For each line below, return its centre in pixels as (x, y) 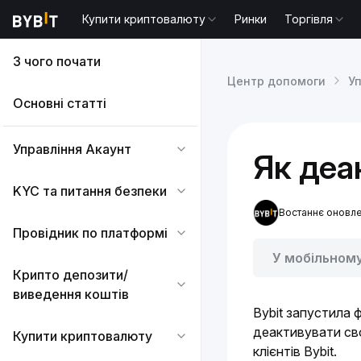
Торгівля (309, 19)
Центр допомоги (276, 81)
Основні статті (60, 103)
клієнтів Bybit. (295, 351)
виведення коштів (71, 294)
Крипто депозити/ (71, 275)
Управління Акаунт (72, 149)
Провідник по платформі (90, 233)
